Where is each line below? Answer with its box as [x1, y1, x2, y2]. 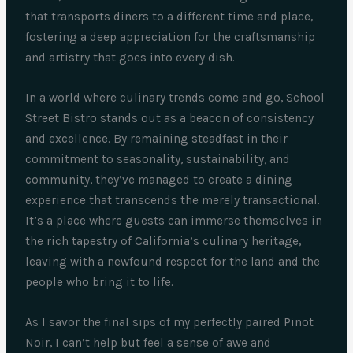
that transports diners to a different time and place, [25, 9, 314, 24]
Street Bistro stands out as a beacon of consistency [25, 110, 314, 125]
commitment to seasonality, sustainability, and [25, 151, 291, 166]
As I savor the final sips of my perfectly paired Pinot [25, 314, 314, 329]
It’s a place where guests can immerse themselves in [25, 213, 323, 228]
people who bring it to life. [25, 274, 174, 289]
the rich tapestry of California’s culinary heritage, [25, 233, 302, 248]
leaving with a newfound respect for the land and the [25, 254, 321, 269]
